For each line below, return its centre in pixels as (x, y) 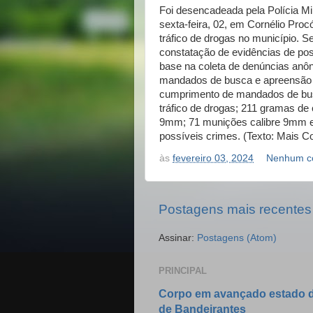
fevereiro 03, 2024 (213, 159)
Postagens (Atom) (237, 238)
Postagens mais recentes (235, 210)
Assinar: (178, 238)
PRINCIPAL (183, 271)
